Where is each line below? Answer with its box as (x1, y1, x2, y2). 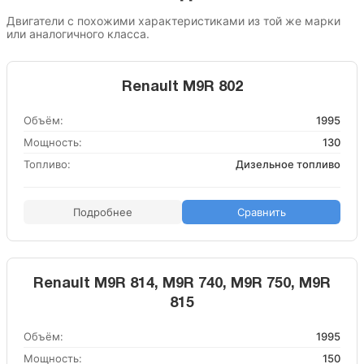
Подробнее (73, 206, 132, 219)
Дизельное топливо (236, 158, 340, 171)
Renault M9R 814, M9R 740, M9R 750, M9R (33, 277, 331, 291)
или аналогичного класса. (6, 27, 149, 41)
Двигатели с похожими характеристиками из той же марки (6, 14, 340, 28)
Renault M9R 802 (121, 80, 243, 94)
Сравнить (236, 206, 286, 219)
